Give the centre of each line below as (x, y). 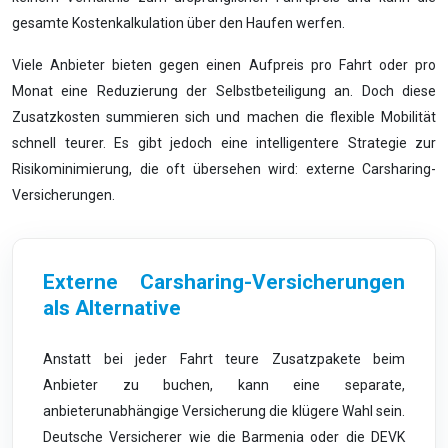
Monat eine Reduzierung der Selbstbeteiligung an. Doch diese (224, 91)
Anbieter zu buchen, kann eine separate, (224, 385)
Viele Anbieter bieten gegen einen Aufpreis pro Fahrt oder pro (224, 65)
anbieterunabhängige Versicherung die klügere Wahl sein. (224, 411)
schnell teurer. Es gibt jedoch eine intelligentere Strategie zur (224, 143)
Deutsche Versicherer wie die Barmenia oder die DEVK (224, 437)
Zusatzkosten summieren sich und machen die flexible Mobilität (224, 117)
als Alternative (112, 308)
